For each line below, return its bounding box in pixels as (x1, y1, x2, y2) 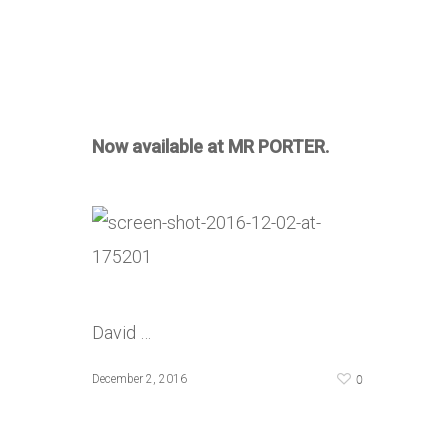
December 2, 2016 (92, 372, 187, 386)
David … (92, 322, 151, 343)
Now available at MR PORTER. (92, 136, 329, 157)
